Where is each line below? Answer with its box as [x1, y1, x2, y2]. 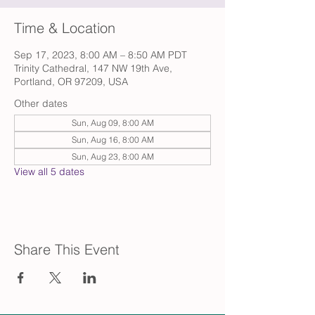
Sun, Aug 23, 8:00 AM [71, 151, 154, 162]
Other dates [14, 97, 67, 110]
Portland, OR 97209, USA [14, 75, 128, 88]
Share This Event [14, 240, 120, 258]
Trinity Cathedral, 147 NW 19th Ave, [14, 62, 172, 75]
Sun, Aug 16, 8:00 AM [71, 134, 154, 145]
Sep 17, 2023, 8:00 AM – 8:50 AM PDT [14, 49, 187, 61]
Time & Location [14, 19, 115, 37]
